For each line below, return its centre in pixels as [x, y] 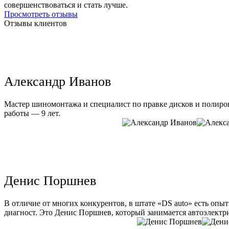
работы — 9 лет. [32, 113]
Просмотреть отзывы [41, 14]
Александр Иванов [58, 82]
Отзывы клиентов [36, 24]
